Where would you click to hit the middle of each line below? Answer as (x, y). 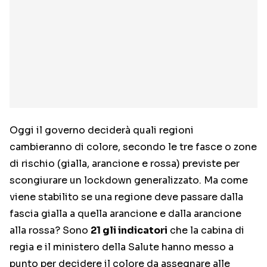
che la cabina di (206, 231)
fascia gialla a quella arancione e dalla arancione (125, 214)
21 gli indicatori (129, 231)
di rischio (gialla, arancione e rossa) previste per (125, 164)
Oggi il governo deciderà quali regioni (102, 131)
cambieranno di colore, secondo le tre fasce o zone (133, 147)
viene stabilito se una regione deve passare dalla (126, 197)
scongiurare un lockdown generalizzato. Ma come (129, 181)
